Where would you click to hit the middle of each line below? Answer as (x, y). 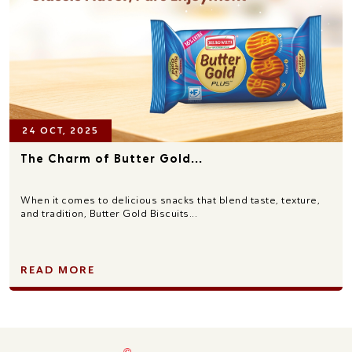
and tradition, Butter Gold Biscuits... (109, 213)
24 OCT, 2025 (60, 130)
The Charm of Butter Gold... (112, 158)
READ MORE (58, 269)
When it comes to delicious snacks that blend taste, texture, (170, 200)
